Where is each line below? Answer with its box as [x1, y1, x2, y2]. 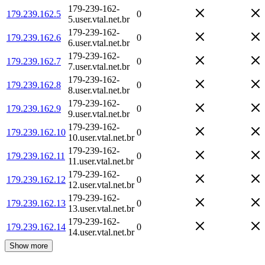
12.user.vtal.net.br [68, 179, 134, 190]
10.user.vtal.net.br [68, 132, 134, 143]
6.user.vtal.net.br [68, 37, 130, 48]
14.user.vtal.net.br [68, 227, 134, 237]
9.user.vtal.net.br [68, 108, 130, 119]
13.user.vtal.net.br [68, 203, 134, 214]
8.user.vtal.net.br [68, 85, 130, 95]
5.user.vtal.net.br [68, 14, 130, 24]
